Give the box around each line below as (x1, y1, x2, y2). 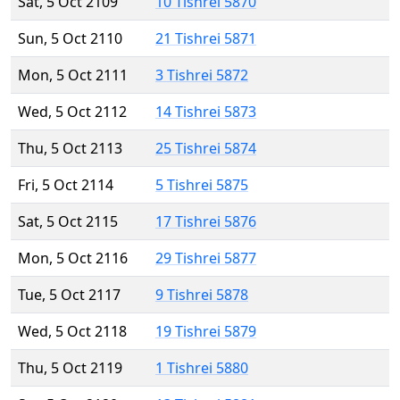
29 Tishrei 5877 (155, 248, 256, 269)
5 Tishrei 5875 (155, 175, 248, 196)
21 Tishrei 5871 (155, 29, 256, 49)
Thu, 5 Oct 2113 (18, 138, 122, 159)
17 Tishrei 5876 (155, 212, 256, 232)
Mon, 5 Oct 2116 (18, 248, 128, 269)
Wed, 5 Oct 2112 (18, 102, 127, 122)
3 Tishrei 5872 (155, 65, 248, 86)
